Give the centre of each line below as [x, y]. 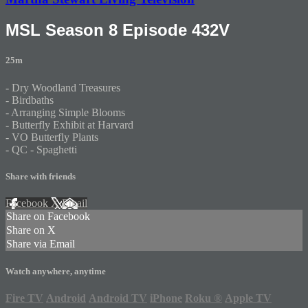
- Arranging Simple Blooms [65, 112]
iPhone [166, 298]
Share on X [31, 230]
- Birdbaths [30, 100]
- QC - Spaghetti [41, 149]
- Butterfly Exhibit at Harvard [69, 124]
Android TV [118, 298]
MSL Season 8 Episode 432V [118, 30]
